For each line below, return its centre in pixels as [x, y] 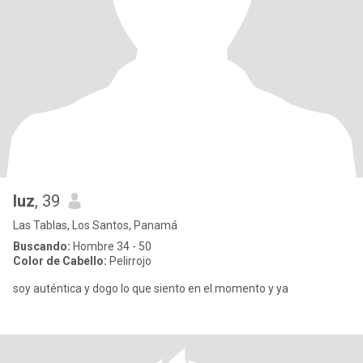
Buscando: [42, 246]
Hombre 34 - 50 [111, 246]
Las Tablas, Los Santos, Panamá [95, 225]
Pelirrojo [129, 261]
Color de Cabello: [60, 261]
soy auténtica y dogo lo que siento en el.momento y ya [151, 288]
